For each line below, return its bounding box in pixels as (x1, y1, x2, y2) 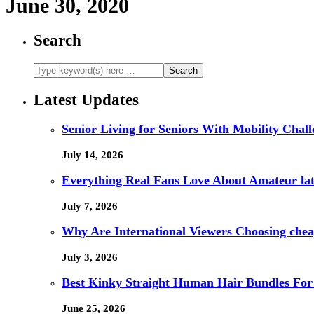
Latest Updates (34, 90, 139, 109)
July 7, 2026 (62, 200, 118, 212)
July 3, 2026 (62, 251, 118, 263)
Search (34, 32, 81, 50)
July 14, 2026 (62, 149, 123, 161)
